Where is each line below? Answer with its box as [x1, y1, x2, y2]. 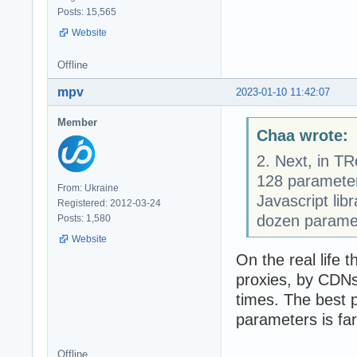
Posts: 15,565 [57, 6, 116, 18]
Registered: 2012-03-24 [57, 198, 161, 210]
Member [57, 116, 97, 129]
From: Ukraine [57, 182, 119, 194]
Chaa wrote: [256, 126, 348, 144]
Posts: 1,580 [57, 213, 111, 225]
